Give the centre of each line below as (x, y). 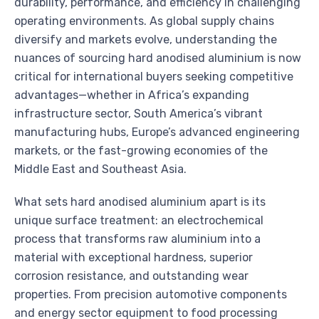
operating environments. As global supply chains (144, 21)
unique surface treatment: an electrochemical (139, 221)
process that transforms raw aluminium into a (137, 239)
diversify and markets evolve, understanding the (146, 40)
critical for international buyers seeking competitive (154, 77)
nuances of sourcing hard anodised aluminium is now (158, 58)
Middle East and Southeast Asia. (100, 169)
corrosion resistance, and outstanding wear (131, 276)
